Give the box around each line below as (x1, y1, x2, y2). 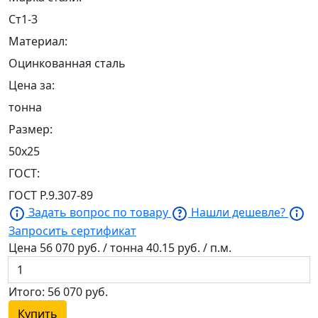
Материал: (9, 33, 67, 50)
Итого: (9, 284, 48, 300)
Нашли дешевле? (191, 204, 285, 221)
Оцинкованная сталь (9, 55, 126, 72)
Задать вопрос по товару (28, 204, 168, 221)
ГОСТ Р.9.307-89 (9, 187, 93, 204)
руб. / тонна (77, 240, 143, 256)
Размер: (9, 121, 53, 138)
